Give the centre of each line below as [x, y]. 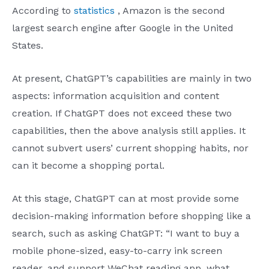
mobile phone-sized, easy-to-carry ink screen [117, 250]
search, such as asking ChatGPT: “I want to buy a [126, 233]
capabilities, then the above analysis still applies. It [129, 130]
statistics [94, 11]
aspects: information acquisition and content [116, 95]
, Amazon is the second [170, 11]
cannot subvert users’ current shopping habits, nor [130, 148]
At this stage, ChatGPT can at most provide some [125, 198]
